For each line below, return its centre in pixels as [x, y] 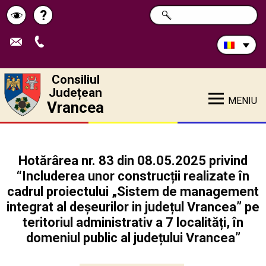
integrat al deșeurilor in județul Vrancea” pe [133, 207]
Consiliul [75, 80]
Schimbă [39, 23]
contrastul [42, 40]
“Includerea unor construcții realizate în [133, 176]
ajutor [61, 57]
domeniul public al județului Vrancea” [133, 238]
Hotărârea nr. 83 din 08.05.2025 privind [133, 161]
